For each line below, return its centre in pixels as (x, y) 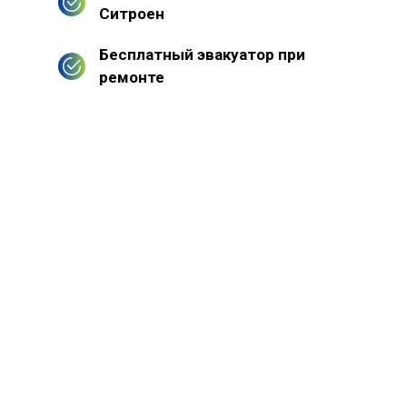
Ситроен (132, 13)
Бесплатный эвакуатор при (202, 54)
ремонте (132, 77)
